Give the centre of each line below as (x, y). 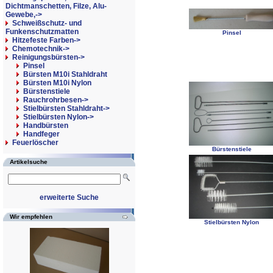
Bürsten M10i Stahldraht (65, 74)
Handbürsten (46, 126)
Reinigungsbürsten (45, 57)
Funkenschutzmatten (42, 32)
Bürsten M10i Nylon (57, 83)
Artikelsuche (29, 162)
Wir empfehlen (31, 217)
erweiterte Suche (69, 197)
